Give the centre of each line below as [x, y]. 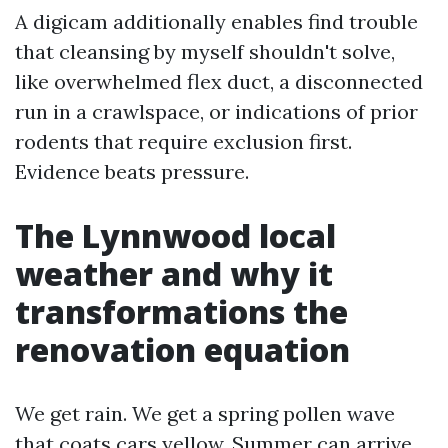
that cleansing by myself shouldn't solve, [205, 51]
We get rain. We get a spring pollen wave [205, 413]
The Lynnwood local [175, 235]
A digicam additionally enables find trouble [216, 21]
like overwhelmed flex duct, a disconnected [219, 81]
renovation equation [182, 349]
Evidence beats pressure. [132, 171]
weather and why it [174, 273]
